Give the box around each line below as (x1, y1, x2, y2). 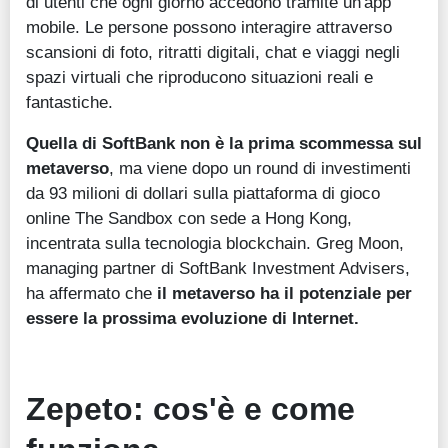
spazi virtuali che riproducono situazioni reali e (26, 67, 373, 88)
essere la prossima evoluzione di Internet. (26, 308, 359, 329)
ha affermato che (26, 283, 157, 304)
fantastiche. (26, 92, 113, 113)
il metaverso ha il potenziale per (157, 283, 412, 304)
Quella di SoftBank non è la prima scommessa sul (26, 133, 422, 154)
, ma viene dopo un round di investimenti (109, 158, 411, 179)
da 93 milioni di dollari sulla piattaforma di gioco (26, 183, 380, 204)
